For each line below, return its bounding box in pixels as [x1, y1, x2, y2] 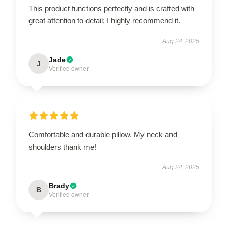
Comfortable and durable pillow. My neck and [28, 130, 177, 139]
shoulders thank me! [28, 142, 96, 151]
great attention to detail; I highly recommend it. [28, 16, 180, 25]
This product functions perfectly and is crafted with [28, 4, 194, 13]
